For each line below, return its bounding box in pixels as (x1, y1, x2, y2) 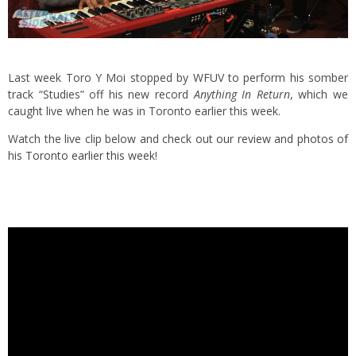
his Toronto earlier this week (8, 147, 155, 163)
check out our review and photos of (162, 130, 348, 146)
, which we (289, 86, 349, 102)
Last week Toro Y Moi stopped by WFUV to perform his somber (8, 69, 348, 85)
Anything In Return (193, 86, 290, 102)
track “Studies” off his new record (8, 86, 194, 102)
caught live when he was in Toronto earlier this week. (8, 103, 281, 118)
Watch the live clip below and (8, 130, 162, 146)
